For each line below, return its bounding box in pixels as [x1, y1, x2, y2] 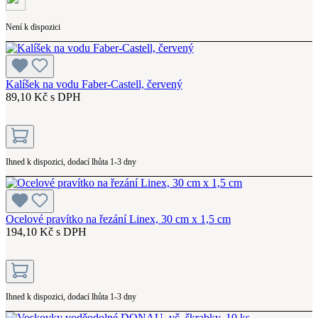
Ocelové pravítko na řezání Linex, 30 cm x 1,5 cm [6, 212, 231, 225]
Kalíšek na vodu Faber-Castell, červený [6, 77, 182, 90]
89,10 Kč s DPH [6, 90, 81, 103]
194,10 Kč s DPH [6, 225, 87, 238]
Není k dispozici [6, 21, 60, 32]
